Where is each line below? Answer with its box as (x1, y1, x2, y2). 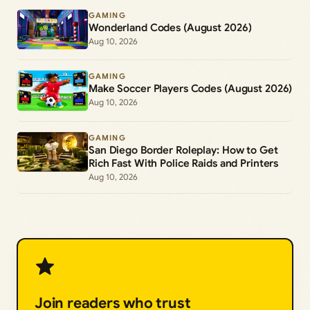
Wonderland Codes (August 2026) (89, 21, 252, 34)
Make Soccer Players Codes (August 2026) (89, 82, 293, 95)
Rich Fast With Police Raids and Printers (89, 156, 279, 170)
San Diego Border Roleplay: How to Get (89, 143, 278, 156)
